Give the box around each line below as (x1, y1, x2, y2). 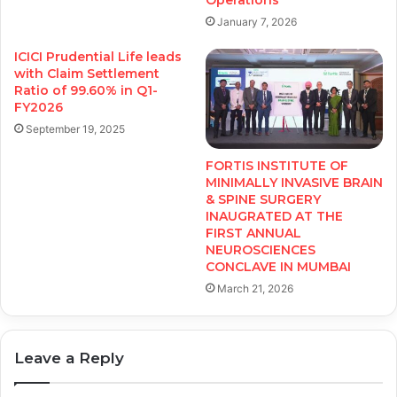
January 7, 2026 (217, 14, 297, 28)
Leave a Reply (14, 348, 124, 367)
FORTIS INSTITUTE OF (206, 157, 348, 174)
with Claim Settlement (14, 65, 160, 82)
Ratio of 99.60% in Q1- (14, 82, 158, 98)
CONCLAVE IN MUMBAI (206, 258, 351, 275)
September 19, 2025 (26, 121, 125, 136)
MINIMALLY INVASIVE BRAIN (206, 174, 383, 191)
